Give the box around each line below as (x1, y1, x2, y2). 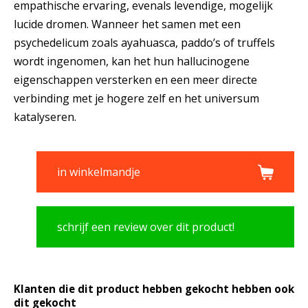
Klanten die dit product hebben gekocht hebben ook (14, 282, 294, 296)
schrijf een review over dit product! (57, 219, 234, 235)
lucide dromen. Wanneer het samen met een (14, 16, 241, 32)
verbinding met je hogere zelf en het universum (14, 91, 259, 107)
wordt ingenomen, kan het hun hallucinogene (14, 54, 250, 69)
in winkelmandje (57, 164, 140, 180)
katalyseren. (14, 109, 76, 125)
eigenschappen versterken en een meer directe (14, 72, 257, 88)
